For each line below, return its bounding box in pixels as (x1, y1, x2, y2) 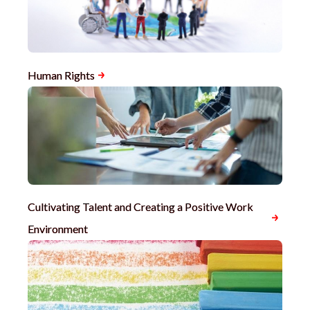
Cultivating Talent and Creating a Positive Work (28, 200, 253, 213)
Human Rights (28, 68, 95, 82)
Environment (28, 222, 88, 235)
